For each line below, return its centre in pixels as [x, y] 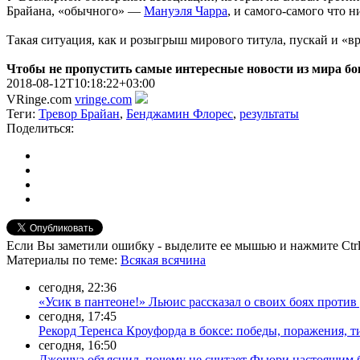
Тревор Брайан [79, 113]
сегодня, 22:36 [78, 287]
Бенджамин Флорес [180, 113]
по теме [93, 260]
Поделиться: [40, 128]
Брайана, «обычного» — [75, 10]
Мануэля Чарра [186, 10]
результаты [269, 113]
